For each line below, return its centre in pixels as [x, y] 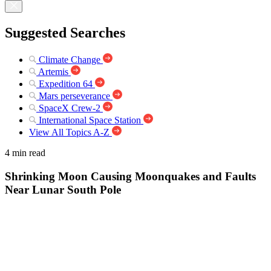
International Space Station [90, 120]
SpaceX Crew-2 [70, 108]
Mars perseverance [74, 96]
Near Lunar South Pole [63, 189]
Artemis [53, 71]
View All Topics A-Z [69, 132]
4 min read [25, 152]
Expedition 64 [66, 83]
